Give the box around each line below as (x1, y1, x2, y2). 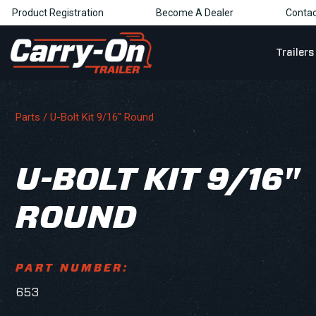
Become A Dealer (156, 7, 233, 18)
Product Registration (12, 7, 104, 18)
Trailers (275, 47, 314, 58)
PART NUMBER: (16, 263, 128, 274)
